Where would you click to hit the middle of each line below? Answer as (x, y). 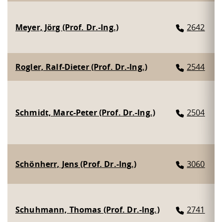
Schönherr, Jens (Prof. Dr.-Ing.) (76, 164)
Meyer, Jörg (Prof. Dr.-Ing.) (67, 27)
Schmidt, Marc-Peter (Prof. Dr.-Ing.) (85, 112)
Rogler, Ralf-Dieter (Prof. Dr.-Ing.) (82, 67)
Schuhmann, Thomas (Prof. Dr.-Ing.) (87, 209)
